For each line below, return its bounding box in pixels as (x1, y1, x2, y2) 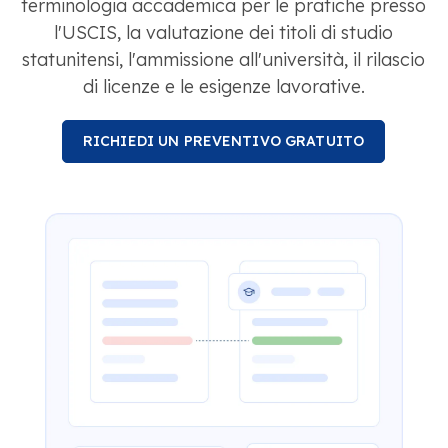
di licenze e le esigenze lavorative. (82, 75, 365, 99)
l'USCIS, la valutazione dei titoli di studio (54, 21, 393, 45)
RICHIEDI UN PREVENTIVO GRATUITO (82, 132, 365, 151)
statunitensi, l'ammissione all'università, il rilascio (22, 48, 425, 72)
